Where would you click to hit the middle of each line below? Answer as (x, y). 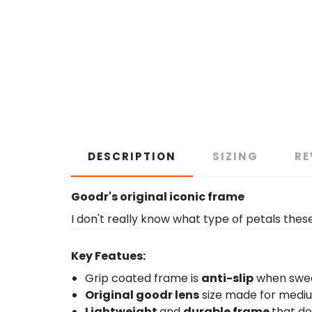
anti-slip (227, 278)
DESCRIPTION (132, 156)
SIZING (235, 156)
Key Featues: (108, 256)
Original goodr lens (142, 295)
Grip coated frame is (143, 278)
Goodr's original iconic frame (158, 197)
